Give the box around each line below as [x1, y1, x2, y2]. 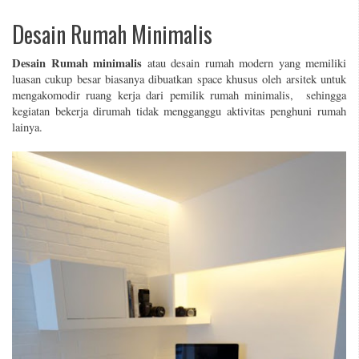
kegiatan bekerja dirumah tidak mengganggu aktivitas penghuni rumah [12, 103, 346, 119]
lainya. [12, 119, 50, 135]
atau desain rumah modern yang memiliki [142, 54, 346, 71]
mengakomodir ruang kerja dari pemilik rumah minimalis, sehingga [12, 87, 346, 103]
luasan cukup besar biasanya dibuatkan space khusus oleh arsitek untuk [12, 71, 346, 87]
